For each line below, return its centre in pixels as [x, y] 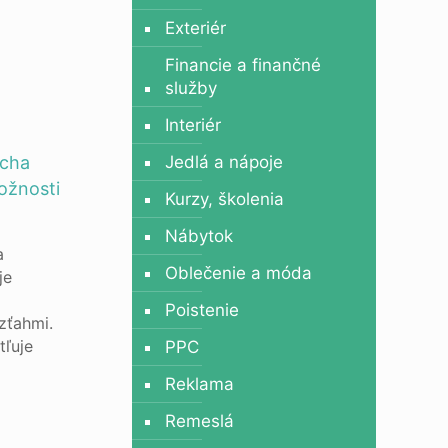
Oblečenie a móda [238, 273]
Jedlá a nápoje [223, 162]
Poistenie [201, 310]
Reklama [199, 384]
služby [190, 88]
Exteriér [195, 28]
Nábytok [198, 236]
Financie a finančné [242, 65]
